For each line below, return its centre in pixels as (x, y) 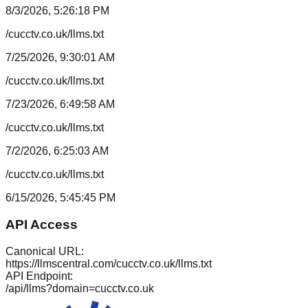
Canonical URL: (45, 251)
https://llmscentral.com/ (61, 263)
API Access (42, 224)
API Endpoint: (39, 276)
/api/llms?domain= (50, 288)
